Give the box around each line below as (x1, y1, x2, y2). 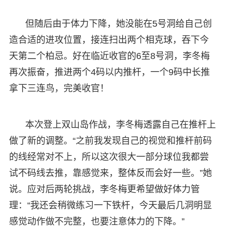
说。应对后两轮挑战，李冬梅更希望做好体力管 (9, 184, 200, 194)
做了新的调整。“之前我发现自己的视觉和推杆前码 (9, 135, 212, 146)
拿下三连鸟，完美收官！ (9, 83, 109, 93)
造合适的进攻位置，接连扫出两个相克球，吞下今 (9, 34, 209, 45)
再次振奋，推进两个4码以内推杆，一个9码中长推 (9, 67, 210, 77)
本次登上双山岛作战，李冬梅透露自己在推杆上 (25, 119, 216, 130)
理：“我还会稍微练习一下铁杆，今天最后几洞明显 (9, 200, 212, 210)
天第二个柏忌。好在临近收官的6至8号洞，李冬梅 (9, 50, 210, 61)
